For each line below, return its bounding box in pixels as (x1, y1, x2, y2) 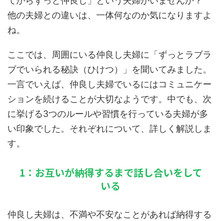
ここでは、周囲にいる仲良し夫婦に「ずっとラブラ (7, 49, 212, 60)
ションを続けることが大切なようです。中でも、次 (7, 94, 212, 104)
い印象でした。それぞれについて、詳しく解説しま (7, 123, 212, 134)
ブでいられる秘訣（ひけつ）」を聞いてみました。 (7, 64, 212, 74)
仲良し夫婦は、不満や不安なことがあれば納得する (7, 209, 212, 220)
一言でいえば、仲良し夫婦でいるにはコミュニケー (7, 79, 212, 89)
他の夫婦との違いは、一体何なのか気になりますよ (7, 10, 212, 20)
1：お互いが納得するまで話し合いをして (19, 165, 202, 180)
